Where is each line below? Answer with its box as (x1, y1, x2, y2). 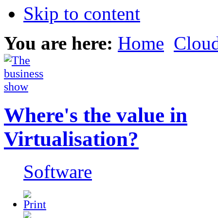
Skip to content (23, 2, 140, 24)
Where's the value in (4, 103, 187, 127)
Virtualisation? (4, 127, 139, 150)
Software (23, 161, 92, 182)
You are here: (4, 32, 118, 54)
